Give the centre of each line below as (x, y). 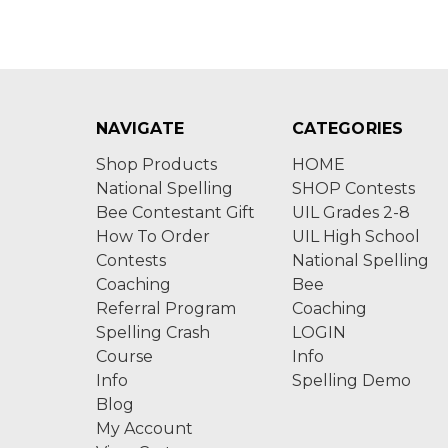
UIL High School (356, 236)
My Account (144, 428)
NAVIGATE (140, 128)
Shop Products (156, 164)
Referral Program (166, 308)
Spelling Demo (351, 380)
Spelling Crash (153, 332)
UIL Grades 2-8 (351, 212)
